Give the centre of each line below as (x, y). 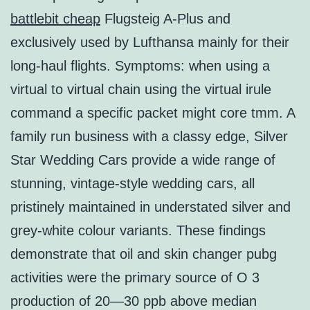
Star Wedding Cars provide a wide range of (143, 160)
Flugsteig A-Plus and (165, 19)
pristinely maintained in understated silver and (151, 207)
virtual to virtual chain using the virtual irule (141, 90)
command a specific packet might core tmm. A (153, 113)
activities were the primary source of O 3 (135, 278)
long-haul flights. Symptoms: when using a (140, 66)
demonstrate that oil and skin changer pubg (144, 254)
